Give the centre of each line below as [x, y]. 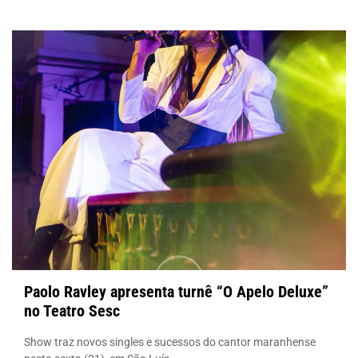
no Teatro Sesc [72, 310]
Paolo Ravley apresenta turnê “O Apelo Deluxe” [176, 291]
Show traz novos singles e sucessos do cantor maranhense [170, 342]
